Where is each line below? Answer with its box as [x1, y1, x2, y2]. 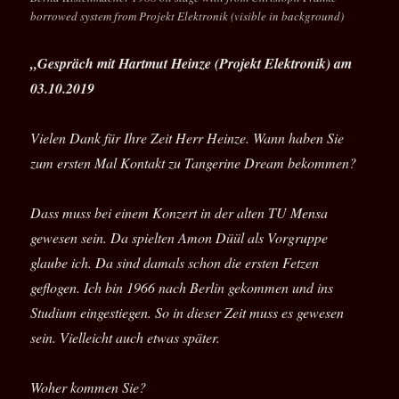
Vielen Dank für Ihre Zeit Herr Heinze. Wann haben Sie [30, 128, 345, 148]
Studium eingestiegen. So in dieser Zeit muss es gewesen [30, 303, 345, 322]
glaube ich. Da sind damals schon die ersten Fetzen [30, 253, 320, 273]
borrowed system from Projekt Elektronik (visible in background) [30, 8, 345, 25]
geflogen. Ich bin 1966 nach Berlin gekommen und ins [30, 278, 334, 297]
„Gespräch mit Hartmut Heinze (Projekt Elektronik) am [30, 53, 353, 74]
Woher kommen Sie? [30, 378, 147, 397]
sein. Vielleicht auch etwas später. [30, 328, 221, 347]
